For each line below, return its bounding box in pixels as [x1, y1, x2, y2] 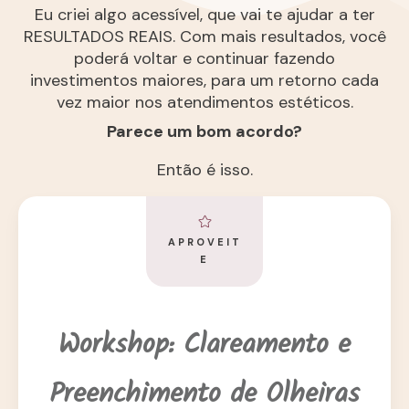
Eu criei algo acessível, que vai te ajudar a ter [34, 4, 375, 26]
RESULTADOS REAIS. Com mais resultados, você [23, 26, 386, 48]
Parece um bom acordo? [107, 121, 302, 143]
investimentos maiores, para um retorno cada [30, 69, 379, 92]
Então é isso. [156, 159, 253, 182]
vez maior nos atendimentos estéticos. [56, 91, 353, 114]
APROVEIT [167, 236, 242, 249]
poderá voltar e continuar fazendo [74, 47, 335, 70]
